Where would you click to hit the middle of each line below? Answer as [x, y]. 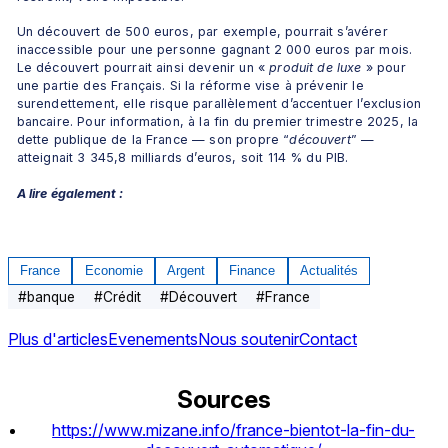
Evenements [153, 338]
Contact [328, 338]
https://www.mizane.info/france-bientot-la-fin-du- [234, 430]
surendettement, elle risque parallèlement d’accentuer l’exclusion [219, 104]
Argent [185, 271]
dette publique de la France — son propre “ [153, 140]
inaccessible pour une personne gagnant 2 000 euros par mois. [214, 50]
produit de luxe [315, 68]
